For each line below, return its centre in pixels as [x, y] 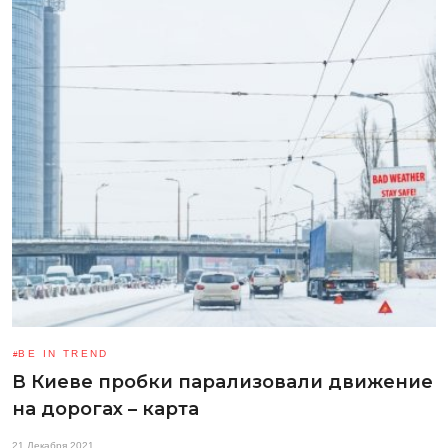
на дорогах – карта [105, 408]
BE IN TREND [63, 353]
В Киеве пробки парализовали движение [222, 381]
